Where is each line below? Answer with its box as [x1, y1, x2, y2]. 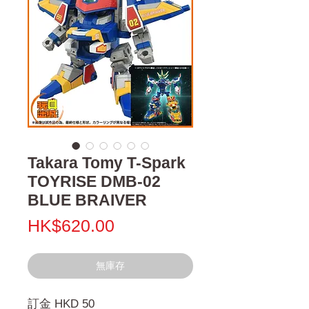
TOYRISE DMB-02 [28, 172, 161, 190]
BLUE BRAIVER [28, 190, 147, 209]
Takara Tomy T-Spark [28, 153, 186, 172]
